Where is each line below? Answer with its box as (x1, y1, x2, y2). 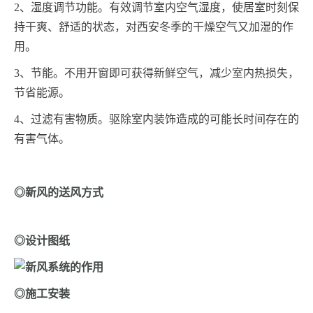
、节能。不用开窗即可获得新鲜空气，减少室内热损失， (20, 67, 299, 80)
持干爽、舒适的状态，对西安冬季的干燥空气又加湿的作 (14, 21, 293, 34)
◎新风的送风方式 (14, 187, 103, 199)
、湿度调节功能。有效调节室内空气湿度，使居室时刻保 (20, 1, 299, 14)
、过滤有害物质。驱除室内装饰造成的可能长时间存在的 (20, 113, 299, 126)
